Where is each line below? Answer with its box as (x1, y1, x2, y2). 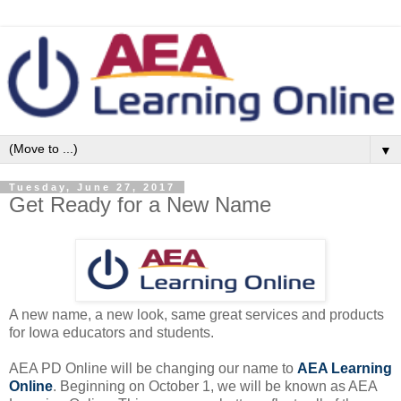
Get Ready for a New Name (9, 192, 271, 217)
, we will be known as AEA (210, 378, 377, 394)
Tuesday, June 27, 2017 (9, 181, 175, 192)
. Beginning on (53, 378, 149, 394)
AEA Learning (297, 360, 392, 376)
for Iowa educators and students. (9, 324, 214, 340)
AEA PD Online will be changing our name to (9, 360, 297, 376)
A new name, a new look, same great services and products (9, 306, 384, 322)
